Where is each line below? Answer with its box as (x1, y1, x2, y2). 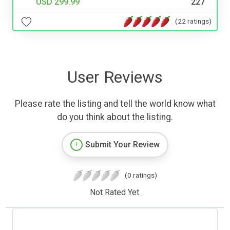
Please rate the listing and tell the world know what (14, 99, 216, 109)
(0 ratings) (124, 171, 157, 180)
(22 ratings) (175, 16, 212, 25)
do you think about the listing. (57, 112, 173, 123)
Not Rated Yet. (89, 187, 141, 198)
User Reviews (67, 67, 163, 87)
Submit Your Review (85, 140, 160, 150)
